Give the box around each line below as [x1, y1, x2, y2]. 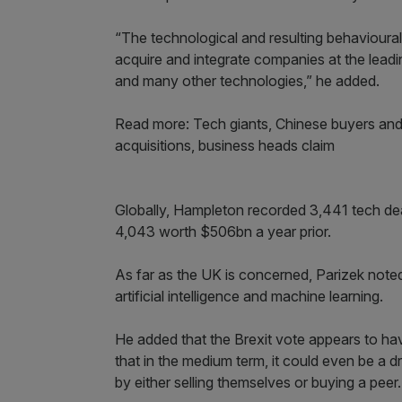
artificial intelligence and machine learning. [115, 287, 383, 305]
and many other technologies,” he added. [115, 72, 380, 90]
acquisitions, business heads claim [115, 136, 335, 154]
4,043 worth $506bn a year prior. [115, 223, 331, 240]
